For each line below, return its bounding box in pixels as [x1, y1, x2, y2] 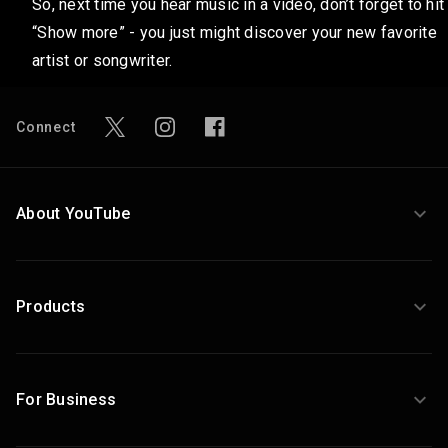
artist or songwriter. [32, 50, 173, 70]
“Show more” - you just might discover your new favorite [32, 22, 437, 42]
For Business [16, 390, 116, 409]
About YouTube [16, 204, 131, 223]
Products [16, 297, 85, 316]
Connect [16, 119, 76, 135]
